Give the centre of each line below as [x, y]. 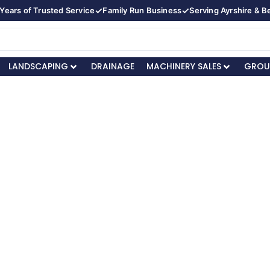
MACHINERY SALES [184, 66]
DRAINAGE [112, 66]
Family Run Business [142, 10]
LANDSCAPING [38, 66]
